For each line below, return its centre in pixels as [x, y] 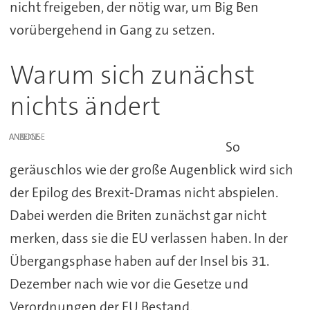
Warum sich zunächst [132, 75]
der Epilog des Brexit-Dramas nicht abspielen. [144, 193]
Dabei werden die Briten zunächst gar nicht [138, 216]
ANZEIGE [25, 137]
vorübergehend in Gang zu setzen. [112, 30]
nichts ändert [85, 107]
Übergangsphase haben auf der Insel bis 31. [139, 261]
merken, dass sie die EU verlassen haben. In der [148, 238]
